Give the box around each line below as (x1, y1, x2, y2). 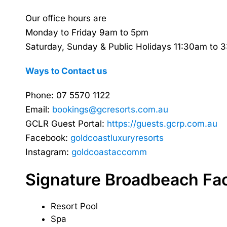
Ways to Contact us (25, 66, 107, 76)
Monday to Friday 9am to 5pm (25, 27, 148, 37)
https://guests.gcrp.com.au (107, 119, 217, 129)
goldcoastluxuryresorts (70, 133, 164, 143)
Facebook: (25, 133, 70, 143)
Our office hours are (25, 13, 106, 23)
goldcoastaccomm (71, 147, 147, 157)
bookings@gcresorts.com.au (52, 104, 168, 115)
